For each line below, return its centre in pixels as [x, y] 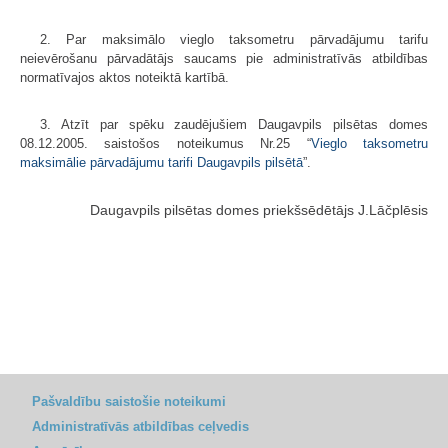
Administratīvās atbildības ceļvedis [140, 426]
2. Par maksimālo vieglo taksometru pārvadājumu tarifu [234, 39]
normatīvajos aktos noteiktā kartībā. [124, 77]
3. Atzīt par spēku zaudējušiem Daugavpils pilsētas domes [234, 124]
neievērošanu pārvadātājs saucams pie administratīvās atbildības [224, 58]
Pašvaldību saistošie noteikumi [129, 401]
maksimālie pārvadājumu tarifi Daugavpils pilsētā [161, 162]
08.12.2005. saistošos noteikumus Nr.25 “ [165, 143]
